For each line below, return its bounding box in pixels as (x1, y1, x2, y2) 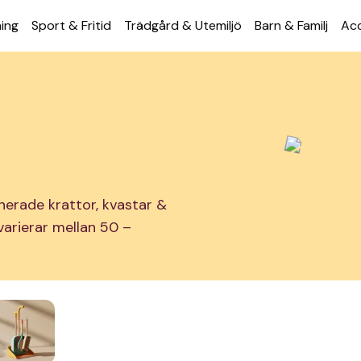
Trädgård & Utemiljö (124, 17, 242, 34)
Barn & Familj (255, 17, 328, 34)
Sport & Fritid (31, 17, 111, 34)
